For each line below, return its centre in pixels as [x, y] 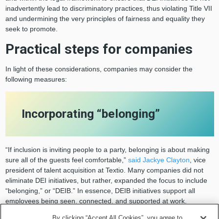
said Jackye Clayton [159, 160]
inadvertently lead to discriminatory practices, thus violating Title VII [109, 8]
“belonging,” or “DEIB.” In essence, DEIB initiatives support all [100, 190]
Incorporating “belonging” [93, 114]
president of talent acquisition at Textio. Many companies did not [104, 170]
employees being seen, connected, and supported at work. [98, 201]
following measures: [38, 79]
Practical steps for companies [99, 49]
